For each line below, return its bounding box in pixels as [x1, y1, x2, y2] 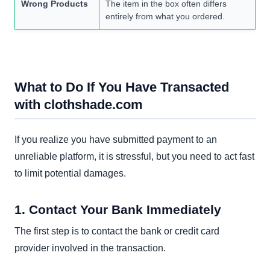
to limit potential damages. [14, 168, 126, 179]
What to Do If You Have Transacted [14, 80, 229, 95]
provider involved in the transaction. [14, 242, 166, 253]
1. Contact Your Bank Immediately [14, 202, 221, 216]
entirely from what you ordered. [105, 11, 225, 22]
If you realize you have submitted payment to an [14, 134, 217, 145]
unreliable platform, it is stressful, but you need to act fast [14, 151, 254, 162]
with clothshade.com [14, 97, 143, 113]
